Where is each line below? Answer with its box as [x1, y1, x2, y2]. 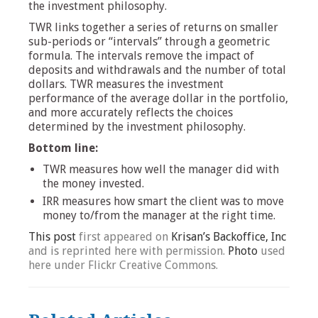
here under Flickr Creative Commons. [28, 258, 218, 272]
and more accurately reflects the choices [28, 105, 233, 119]
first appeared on [79, 229, 168, 243]
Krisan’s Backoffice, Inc [171, 229, 286, 243]
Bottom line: [28, 141, 98, 155]
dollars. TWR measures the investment [28, 77, 224, 91]
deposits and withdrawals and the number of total [28, 62, 286, 77]
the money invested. [43, 176, 144, 190]
